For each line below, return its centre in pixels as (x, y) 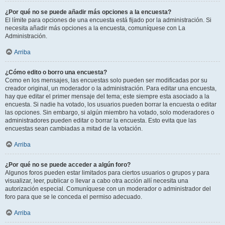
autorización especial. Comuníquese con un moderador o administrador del (108, 189)
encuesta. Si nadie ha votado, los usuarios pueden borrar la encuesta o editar (111, 104)
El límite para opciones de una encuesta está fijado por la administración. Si (108, 20)
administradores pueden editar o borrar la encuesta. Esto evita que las (101, 121)
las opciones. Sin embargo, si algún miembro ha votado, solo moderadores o (110, 113)
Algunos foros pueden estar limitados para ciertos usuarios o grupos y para (107, 173)
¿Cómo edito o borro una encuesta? (56, 72)
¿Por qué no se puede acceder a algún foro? (68, 165)
